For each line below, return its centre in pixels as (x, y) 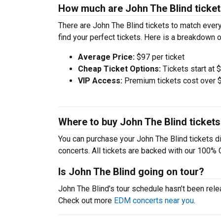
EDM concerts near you (154, 201)
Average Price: (106, 57)
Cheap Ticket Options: (119, 69)
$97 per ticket (160, 57)
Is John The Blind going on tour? (131, 172)
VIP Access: (100, 81)
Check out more (86, 201)
